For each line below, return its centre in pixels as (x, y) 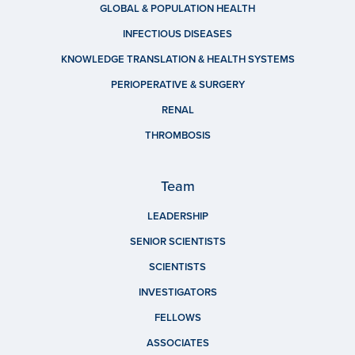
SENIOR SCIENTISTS (177, 242)
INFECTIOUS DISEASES (177, 34)
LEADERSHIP (177, 217)
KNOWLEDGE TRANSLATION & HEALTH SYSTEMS (177, 60)
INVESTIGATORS (177, 293)
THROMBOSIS (177, 136)
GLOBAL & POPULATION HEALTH (177, 9)
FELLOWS (177, 318)
